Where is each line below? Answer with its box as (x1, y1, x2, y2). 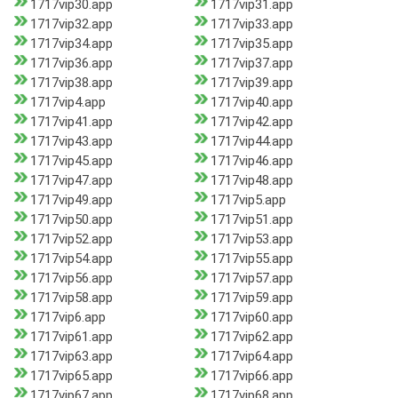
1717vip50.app (30, 211, 113, 228)
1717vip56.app (30, 270, 113, 287)
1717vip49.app (30, 192, 113, 209)
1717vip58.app (30, 290, 113, 306)
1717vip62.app (210, 329, 293, 346)
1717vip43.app (30, 133, 113, 150)
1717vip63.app (30, 348, 113, 365)
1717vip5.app (210, 192, 286, 209)
